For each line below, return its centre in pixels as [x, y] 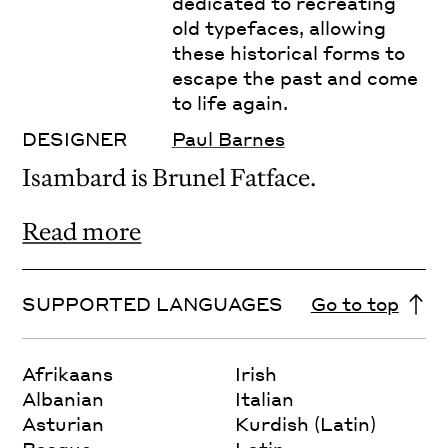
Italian [265, 398]
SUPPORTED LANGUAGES [153, 303]
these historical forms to [288, 53]
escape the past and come [294, 78]
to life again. [229, 103]
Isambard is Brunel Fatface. [169, 178]
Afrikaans [68, 373]
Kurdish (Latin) [306, 423]
